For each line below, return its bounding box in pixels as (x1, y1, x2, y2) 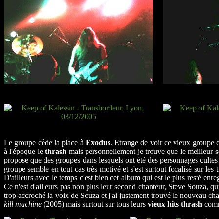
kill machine (4, 199, 42, 208)
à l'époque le (4, 147, 45, 155)
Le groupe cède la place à (4, 138, 86, 147)
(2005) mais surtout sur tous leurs (42, 199, 148, 208)
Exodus (85, 138, 110, 147)
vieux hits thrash (148, 199, 202, 208)
